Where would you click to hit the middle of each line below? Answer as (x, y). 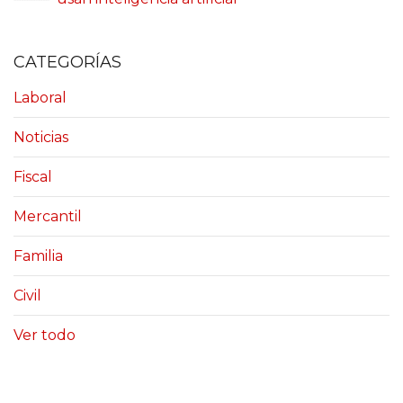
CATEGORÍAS (67, 62)
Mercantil (48, 216)
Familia (38, 255)
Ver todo (45, 335)
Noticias (41, 137)
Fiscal (33, 176)
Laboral (40, 97)
